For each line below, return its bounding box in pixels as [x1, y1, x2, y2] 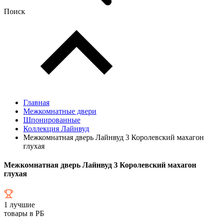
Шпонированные [23, 116, 80, 124]
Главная [23, 98, 49, 107]
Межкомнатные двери [23, 107, 96, 115]
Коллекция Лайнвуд [23, 124, 89, 133]
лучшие [8, 200, 35, 209]
